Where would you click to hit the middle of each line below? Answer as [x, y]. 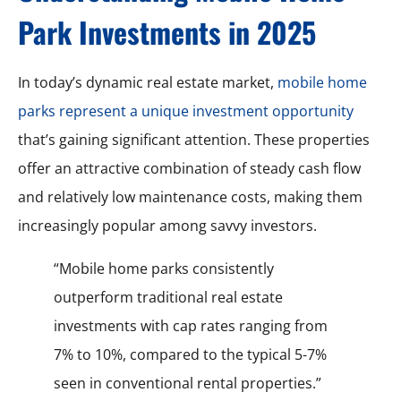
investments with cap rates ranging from [191, 325]
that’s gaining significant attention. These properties [194, 139]
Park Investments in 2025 [167, 31]
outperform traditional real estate [168, 297]
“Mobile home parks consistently [164, 268]
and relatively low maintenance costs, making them [190, 196]
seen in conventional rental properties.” [188, 383]
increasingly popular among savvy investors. [167, 225]
